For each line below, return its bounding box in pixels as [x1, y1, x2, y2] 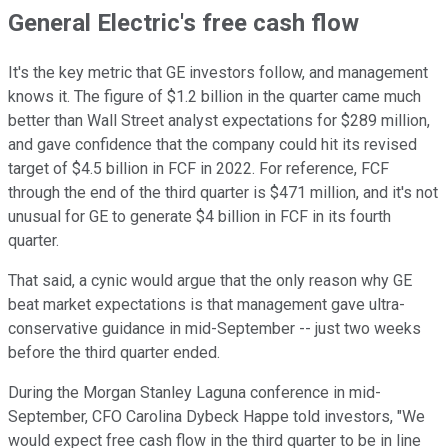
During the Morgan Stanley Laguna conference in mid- [8, 382, 381, 402]
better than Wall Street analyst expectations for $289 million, [8, 110, 430, 130]
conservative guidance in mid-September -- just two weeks [8, 318, 421, 338]
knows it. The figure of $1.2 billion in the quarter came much [8, 86, 421, 106]
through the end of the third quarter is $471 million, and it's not [8, 182, 438, 202]
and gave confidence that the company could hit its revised [8, 134, 417, 154]
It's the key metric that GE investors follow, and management [8, 62, 428, 82]
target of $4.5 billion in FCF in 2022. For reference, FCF [8, 158, 389, 178]
